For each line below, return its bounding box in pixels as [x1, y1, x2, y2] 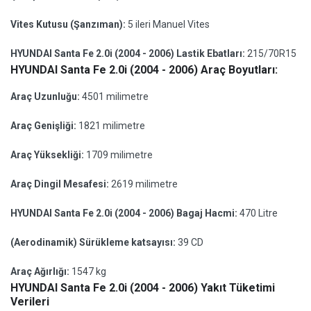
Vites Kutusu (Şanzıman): [10, 19, 128, 30]
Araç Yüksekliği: [10, 149, 86, 160]
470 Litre [239, 208, 278, 219]
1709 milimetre [86, 149, 153, 160]
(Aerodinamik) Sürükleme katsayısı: [10, 237, 178, 248]
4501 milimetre [82, 91, 149, 102]
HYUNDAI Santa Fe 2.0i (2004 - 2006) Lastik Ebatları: [10, 48, 247, 59]
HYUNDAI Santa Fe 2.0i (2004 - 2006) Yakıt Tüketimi [10, 281, 275, 294]
